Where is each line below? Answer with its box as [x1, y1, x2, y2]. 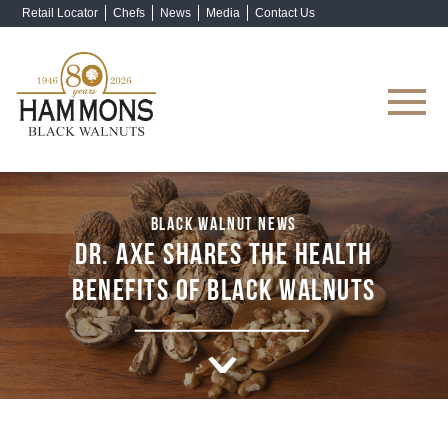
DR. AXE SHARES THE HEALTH [75, 235, 373, 266]
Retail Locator [22, 6, 98, 20]
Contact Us [255, 6, 315, 20]
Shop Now [346, 77, 403, 91]
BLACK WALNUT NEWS [150, 212, 298, 231]
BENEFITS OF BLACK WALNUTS [72, 271, 376, 302]
